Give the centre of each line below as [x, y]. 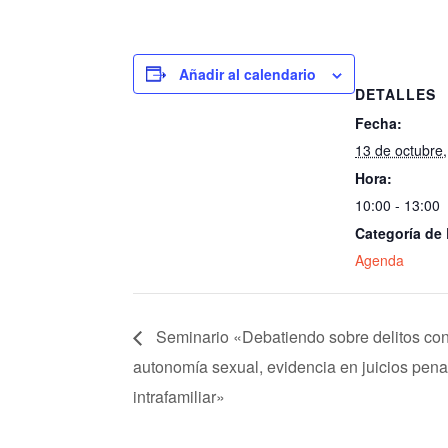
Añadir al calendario [247, 73]
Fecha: [378, 122]
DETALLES [395, 93]
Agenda [379, 259]
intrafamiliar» [179, 396]
